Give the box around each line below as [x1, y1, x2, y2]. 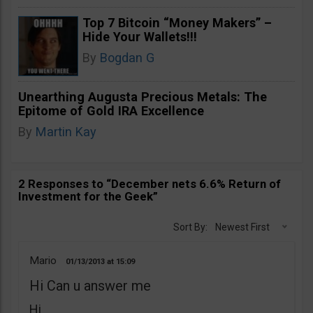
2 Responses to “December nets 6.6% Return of [18, 177, 281, 191]
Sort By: [173, 221, 208, 233]
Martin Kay [36, 124, 96, 139]
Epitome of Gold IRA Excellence [18, 103, 204, 118]
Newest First [215, 221, 270, 233]
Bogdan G [100, 50, 154, 65]
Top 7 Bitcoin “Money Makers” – [82, 15, 272, 30]
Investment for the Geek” [18, 189, 158, 203]
